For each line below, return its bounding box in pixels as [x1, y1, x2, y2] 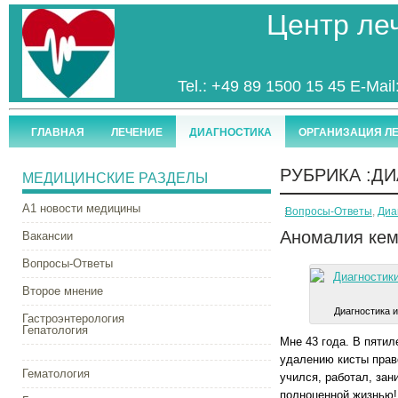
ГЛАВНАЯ [30, 126, 84, 139]
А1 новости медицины [21, 202, 140, 215]
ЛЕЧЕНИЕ [110, 126, 163, 139]
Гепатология [21, 323, 88, 337]
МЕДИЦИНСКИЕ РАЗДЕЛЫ [21, 171, 208, 186]
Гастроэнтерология [21, 312, 124, 325]
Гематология [21, 367, 90, 380]
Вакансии [21, 229, 73, 243]
